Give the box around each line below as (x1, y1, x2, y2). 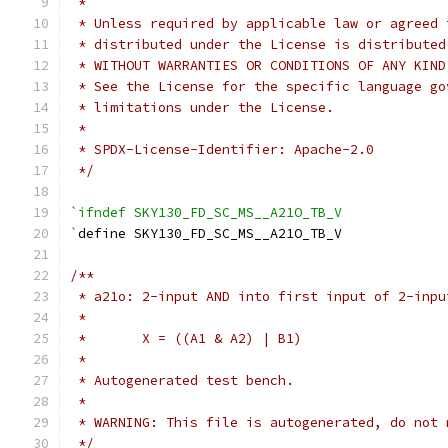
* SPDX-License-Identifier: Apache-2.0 (70, 141, 374, 158)
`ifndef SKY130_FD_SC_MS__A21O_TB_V (70, 204, 342, 221)
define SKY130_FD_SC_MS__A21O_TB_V (78, 225, 342, 242)
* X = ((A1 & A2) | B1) (70, 330, 302, 347)
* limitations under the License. (70, 99, 334, 116)
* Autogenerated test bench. (70, 372, 294, 389)
